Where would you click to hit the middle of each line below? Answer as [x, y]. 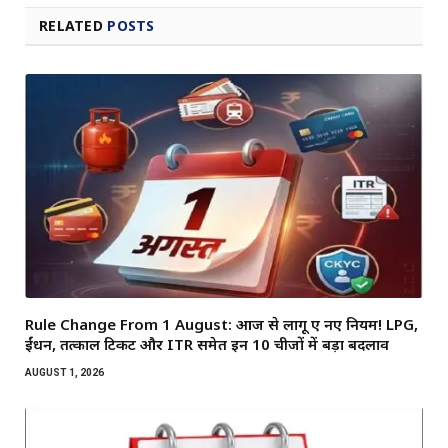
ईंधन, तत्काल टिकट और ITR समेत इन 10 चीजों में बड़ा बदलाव [207, 343]
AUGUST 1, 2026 [64, 372]
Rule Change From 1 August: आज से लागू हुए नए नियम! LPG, [221, 323]
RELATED [73, 25]
